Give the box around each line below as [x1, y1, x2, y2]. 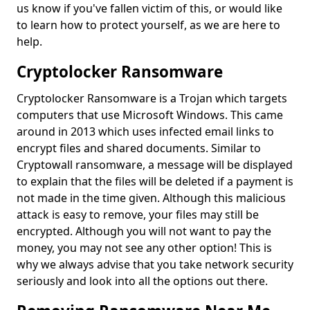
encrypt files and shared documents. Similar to [17, 140, 261, 156]
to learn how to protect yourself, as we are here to [17, 17, 280, 33]
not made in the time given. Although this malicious [17, 190, 286, 206]
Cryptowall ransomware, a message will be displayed [17, 157, 293, 172]
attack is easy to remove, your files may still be [17, 207, 259, 222]
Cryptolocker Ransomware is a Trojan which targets [17, 91, 287, 106]
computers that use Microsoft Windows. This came [17, 107, 283, 122]
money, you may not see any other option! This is [17, 240, 272, 255]
